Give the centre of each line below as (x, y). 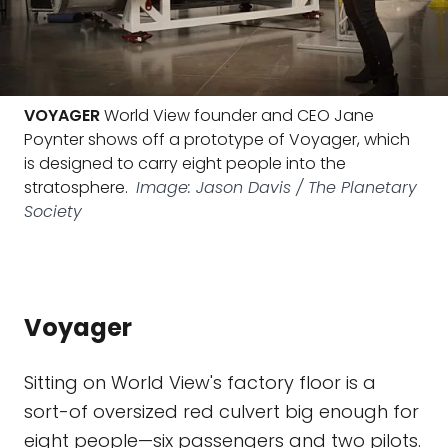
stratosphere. (76, 187)
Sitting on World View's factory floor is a (200, 382)
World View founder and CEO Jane (237, 115)
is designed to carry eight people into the (185, 163)
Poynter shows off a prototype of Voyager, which (217, 139)
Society (53, 211)
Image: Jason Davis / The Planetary (276, 187)
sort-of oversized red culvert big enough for (221, 411)
